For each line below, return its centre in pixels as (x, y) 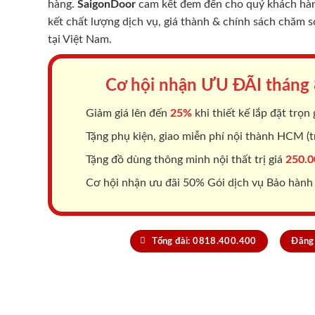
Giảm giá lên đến (127, 113)
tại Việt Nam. (80, 39)
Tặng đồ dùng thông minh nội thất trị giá (184, 159)
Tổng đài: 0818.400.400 (204, 241)
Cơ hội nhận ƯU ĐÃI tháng (210, 85)
